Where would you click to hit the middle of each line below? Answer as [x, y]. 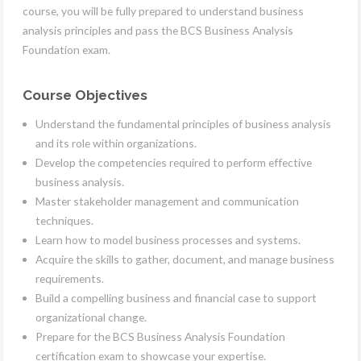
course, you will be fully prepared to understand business [163, 10]
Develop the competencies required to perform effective [174, 163]
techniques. [64, 221]
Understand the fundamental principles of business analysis [183, 124]
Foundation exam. [66, 49]
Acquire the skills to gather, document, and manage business [185, 259]
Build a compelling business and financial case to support [176, 298]
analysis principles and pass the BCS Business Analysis [158, 30]
